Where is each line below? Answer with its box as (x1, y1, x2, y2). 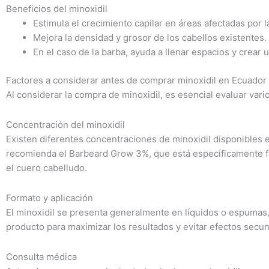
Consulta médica (6, 251, 77, 263)
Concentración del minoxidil (6, 118, 125, 130)
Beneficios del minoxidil (6, 3, 107, 14)
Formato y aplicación (6, 192, 93, 204)
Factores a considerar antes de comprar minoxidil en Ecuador (6, 74, 267, 86)
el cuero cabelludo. (6, 162, 87, 174)
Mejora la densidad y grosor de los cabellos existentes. (33, 32, 267, 43)
